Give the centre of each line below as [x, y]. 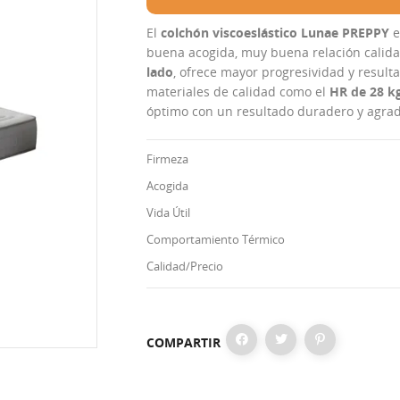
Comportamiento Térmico [216, 239]
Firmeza [167, 159]
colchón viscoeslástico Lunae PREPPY [275, 33]
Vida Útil [168, 212]
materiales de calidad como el [238, 92]
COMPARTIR [183, 342]
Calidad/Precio [185, 266]
